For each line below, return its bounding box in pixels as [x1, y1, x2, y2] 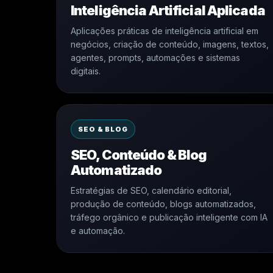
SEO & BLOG [78, 125, 128, 133]
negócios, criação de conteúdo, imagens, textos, [71, 39, 269, 49]
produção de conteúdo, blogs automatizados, [71, 199, 256, 209]
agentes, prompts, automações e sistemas [71, 52, 240, 63]
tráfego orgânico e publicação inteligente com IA [71, 212, 268, 222]
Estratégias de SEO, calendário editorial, [71, 185, 232, 196]
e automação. [71, 225, 125, 236]
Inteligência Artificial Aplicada [71, 2, 265, 18]
